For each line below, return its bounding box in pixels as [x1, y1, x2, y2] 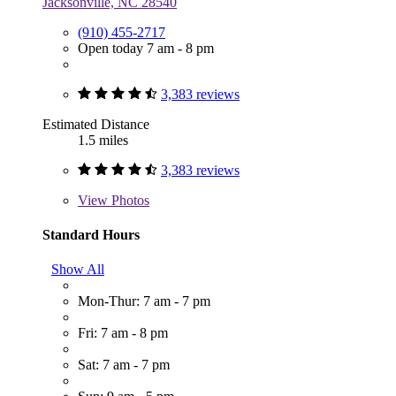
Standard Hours [42, 226, 140, 242]
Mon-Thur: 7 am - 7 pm [78, 293, 210, 309]
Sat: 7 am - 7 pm [78, 357, 170, 373]
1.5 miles [78, 132, 128, 148]
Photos [108, 192, 149, 208]
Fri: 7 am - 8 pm [78, 325, 168, 341]
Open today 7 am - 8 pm [78, 40, 214, 56]
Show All [51, 262, 104, 278]
